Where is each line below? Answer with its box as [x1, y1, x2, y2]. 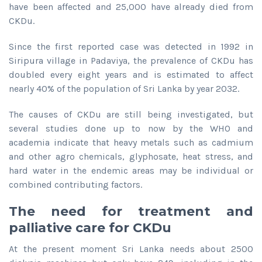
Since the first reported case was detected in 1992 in [9, 40, 253, 52]
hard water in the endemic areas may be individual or [9, 164, 253, 176]
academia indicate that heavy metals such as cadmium [9, 136, 253, 148]
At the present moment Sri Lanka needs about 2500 [9, 243, 253, 254]
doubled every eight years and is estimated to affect [9, 68, 253, 80]
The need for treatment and [9, 203, 253, 219]
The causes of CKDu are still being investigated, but [9, 108, 253, 120]
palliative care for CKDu [9, 219, 171, 236]
